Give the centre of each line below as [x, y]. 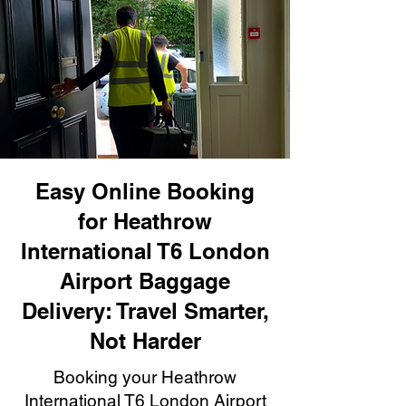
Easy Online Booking [145, 191]
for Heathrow [145, 221]
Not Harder [145, 341]
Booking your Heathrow [145, 377]
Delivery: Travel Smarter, [145, 311]
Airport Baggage [145, 281]
